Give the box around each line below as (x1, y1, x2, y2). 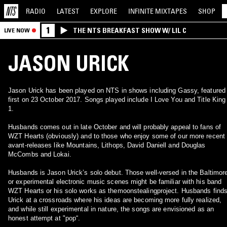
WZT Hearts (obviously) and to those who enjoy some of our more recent (8, 132, 225, 140)
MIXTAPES (155, 6, 187, 16)
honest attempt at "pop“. (8, 214, 81, 222)
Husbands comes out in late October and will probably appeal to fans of (8, 123, 221, 131)
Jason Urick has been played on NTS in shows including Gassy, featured (8, 87, 225, 94)
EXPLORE (90, 6, 117, 16)
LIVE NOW (4, 26, 30, 34)
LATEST (57, 6, 79, 16)
